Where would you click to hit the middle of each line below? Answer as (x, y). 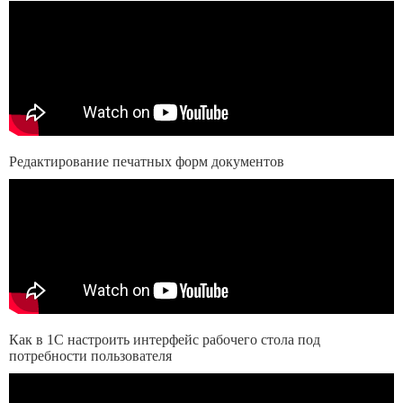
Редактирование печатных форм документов (147, 161)
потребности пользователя (90, 356)
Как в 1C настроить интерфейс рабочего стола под (165, 340)
